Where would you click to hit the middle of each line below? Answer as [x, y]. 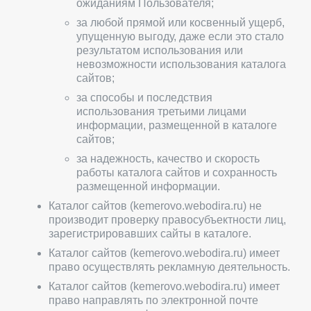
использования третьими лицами [161, 111]
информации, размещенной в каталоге [177, 125]
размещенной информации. [148, 186]
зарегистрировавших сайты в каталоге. [150, 234]
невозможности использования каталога [181, 64]
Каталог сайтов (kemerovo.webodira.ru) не [155, 206]
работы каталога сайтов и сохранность [177, 173]
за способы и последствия [144, 98]
